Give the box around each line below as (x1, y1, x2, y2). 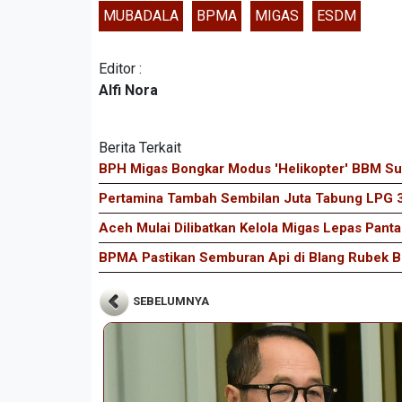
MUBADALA (103, 6, 179, 24)
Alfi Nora (99, 81, 158, 99)
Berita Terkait (99, 138, 181, 156)
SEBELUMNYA (130, 294, 209, 309)
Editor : (99, 59, 142, 77)
